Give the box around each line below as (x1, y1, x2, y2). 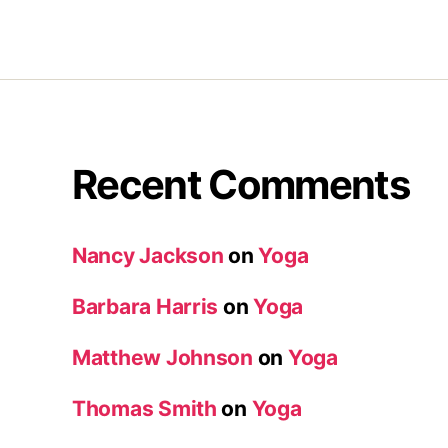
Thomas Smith (72, 395, 217, 421)
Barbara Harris (72, 293, 219, 319)
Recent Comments (72, 159, 410, 209)
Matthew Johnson (72, 344, 253, 370)
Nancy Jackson (72, 242, 224, 268)
